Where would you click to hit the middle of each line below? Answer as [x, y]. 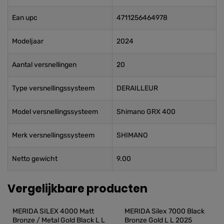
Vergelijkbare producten [77, 188]
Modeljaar [28, 41]
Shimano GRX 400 [146, 111]
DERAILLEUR [137, 88]
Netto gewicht [35, 158]
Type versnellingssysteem [53, 88]
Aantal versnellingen [44, 64]
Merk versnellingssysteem [53, 135]
